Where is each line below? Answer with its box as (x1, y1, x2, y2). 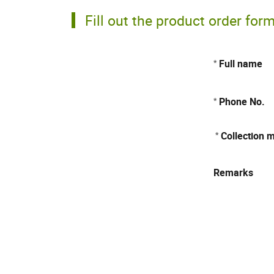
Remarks (213, 165, 253, 179)
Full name (219, 57, 262, 70)
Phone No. (219, 95, 265, 108)
